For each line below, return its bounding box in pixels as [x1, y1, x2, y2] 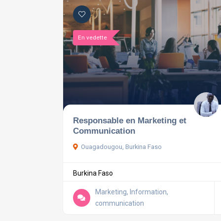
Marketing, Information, [95, 188, 168, 196]
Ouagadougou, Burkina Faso [81, 143, 162, 151]
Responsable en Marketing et [73, 115, 186, 126]
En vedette [78, 34, 107, 41]
